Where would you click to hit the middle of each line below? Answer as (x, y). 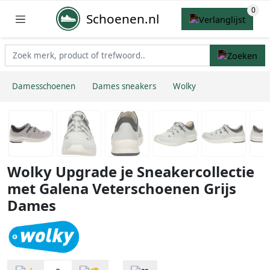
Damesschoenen (44, 86)
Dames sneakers (124, 86)
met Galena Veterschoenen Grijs (122, 189)
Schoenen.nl (123, 18)
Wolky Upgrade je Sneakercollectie (131, 172)
